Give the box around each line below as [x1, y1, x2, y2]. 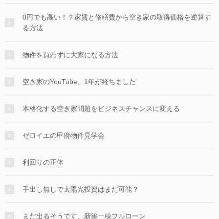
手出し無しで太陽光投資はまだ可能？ [22, 185, 139, 193]
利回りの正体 [22, 158, 64, 166]
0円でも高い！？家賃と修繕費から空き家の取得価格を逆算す [22, 13, 211, 21]
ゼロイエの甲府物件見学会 [22, 131, 105, 139]
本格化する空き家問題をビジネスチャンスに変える [22, 104, 180, 112]
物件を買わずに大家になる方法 [22, 50, 118, 59]
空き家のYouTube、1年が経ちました [22, 77, 136, 86]
